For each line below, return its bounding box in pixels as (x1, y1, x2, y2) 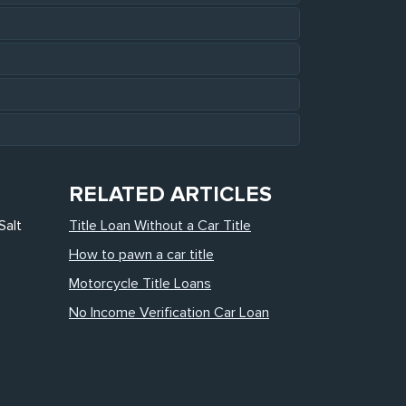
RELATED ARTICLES (69, 181, 272, 208)
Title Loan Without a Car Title (69, 217, 251, 235)
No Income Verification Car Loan (69, 304, 269, 322)
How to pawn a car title (69, 246, 214, 264)
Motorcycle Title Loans (69, 275, 211, 293)
